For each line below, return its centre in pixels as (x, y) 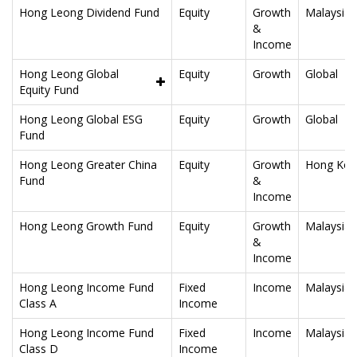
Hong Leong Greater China (88, 164)
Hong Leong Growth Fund (86, 226)
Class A (38, 303)
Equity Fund (49, 89)
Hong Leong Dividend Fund (89, 12)
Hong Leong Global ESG (81, 119)
